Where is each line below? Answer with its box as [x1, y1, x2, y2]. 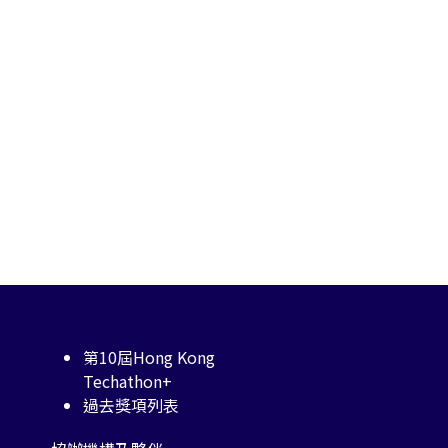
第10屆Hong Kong [83, 345, 215, 370]
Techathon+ [83, 369, 172, 394]
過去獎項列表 [83, 393, 179, 418]
